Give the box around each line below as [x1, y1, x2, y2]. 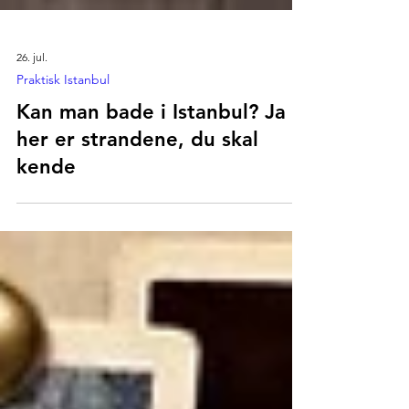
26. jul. [16, 89, 47, 104]
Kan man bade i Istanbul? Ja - [16, 140, 299, 164]
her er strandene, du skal [16, 167, 258, 192]
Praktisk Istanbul [16, 111, 110, 128]
